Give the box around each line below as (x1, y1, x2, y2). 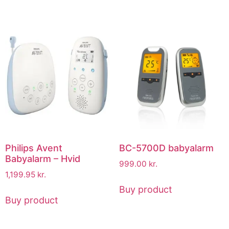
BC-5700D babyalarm (119, 142, 214, 153)
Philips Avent (5, 142, 62, 153)
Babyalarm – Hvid (5, 153, 80, 164)
